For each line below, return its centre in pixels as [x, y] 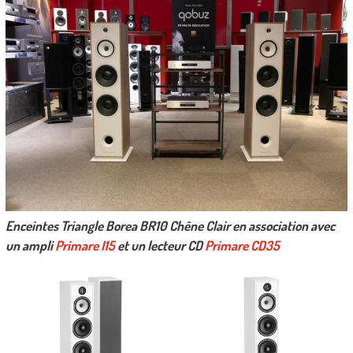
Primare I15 [85, 246]
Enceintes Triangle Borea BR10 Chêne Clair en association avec [170, 226]
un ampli [30, 246]
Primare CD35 [242, 246]
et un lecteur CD [160, 246]
